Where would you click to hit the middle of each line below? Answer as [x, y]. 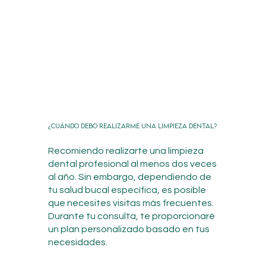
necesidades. [77, 242]
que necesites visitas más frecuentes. [131, 203]
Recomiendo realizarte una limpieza [126, 151]
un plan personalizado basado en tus [129, 229]
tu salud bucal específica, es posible [127, 190]
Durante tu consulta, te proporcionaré [131, 216]
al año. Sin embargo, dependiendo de [129, 177]
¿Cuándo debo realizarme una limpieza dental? [132, 125]
